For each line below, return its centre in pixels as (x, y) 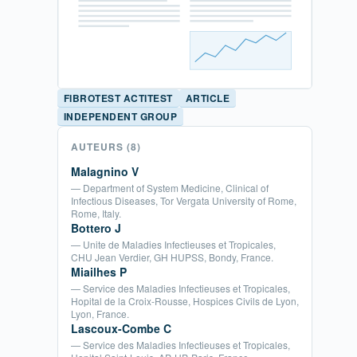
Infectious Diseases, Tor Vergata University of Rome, (184, 200)
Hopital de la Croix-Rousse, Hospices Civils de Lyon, (185, 300)
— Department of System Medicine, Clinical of (170, 187)
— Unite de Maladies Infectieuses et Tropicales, (173, 244)
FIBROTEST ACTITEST (118, 98)
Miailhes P (99, 271)
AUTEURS (99, 146)
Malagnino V (105, 171)
